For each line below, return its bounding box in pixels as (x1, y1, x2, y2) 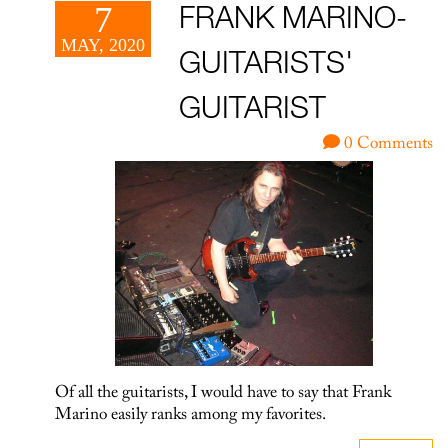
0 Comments (340, 136, 433, 153)
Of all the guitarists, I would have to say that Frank (55, 385, 391, 402)
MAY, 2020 (61, 35, 145, 55)
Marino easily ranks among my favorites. (55, 407, 333, 424)
